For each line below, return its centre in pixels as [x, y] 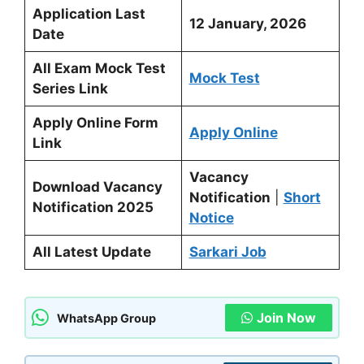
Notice [211, 217]
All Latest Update [91, 251]
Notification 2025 [93, 207]
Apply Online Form [95, 122]
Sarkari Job [227, 251]
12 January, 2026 [247, 23]
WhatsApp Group [106, 318]
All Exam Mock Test [99, 68]
